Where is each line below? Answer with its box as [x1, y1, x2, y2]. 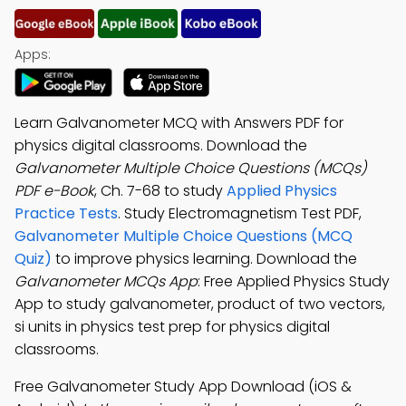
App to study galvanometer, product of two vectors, [14, 294, 385, 314]
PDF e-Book [14, 180, 94, 201]
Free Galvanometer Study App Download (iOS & [14, 376, 352, 397]
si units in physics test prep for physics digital [14, 316, 330, 337]
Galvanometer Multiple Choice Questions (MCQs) [14, 158, 367, 179]
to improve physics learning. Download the [52, 248, 357, 269]
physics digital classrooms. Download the [14, 135, 307, 156]
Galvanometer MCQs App [14, 271, 198, 292]
